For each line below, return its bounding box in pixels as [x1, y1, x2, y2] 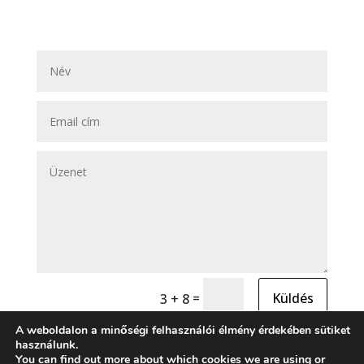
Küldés [272, 288, 314, 307]
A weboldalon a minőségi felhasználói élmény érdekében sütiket [15, 323, 350, 338]
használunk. [15, 337, 78, 353]
